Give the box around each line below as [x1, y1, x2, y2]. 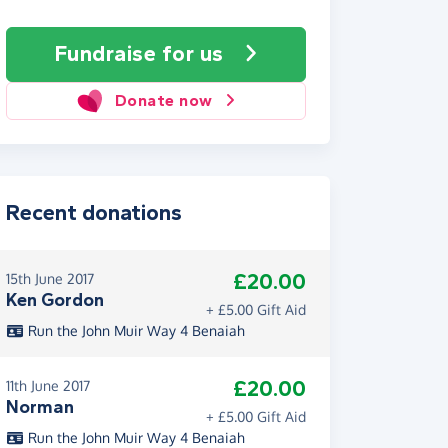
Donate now [114, 91, 213, 110]
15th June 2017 [6, 270, 94, 287]
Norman [6, 396, 74, 418]
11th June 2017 [6, 377, 90, 394]
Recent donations [6, 200, 182, 226]
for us [161, 41, 224, 67]
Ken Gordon [6, 289, 104, 311]
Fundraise [54, 41, 162, 67]
